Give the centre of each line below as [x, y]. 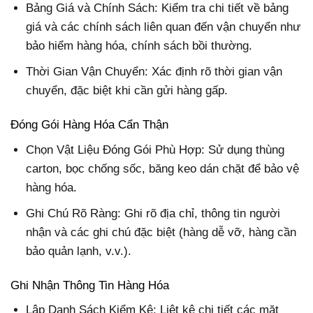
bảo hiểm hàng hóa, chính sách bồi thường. [139, 45]
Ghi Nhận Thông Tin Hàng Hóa [90, 285]
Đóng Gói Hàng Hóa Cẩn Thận [89, 125]
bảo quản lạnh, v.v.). [79, 251]
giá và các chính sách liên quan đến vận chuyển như [163, 27]
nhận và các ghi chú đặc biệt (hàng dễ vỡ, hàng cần [161, 232]
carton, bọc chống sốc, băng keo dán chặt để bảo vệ [163, 168]
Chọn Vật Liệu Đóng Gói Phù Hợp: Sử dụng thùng [155, 150]
